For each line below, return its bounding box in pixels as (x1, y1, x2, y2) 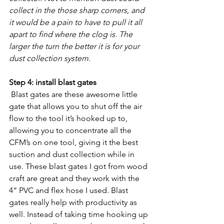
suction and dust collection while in (9, 149, 136, 159)
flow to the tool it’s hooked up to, (9, 113, 129, 123)
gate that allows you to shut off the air (9, 101, 144, 111)
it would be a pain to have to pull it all (9, 17, 144, 27)
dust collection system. (9, 53, 90, 63)
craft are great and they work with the (9, 173, 141, 183)
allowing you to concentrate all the (9, 125, 133, 135)
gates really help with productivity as (9, 197, 139, 207)
